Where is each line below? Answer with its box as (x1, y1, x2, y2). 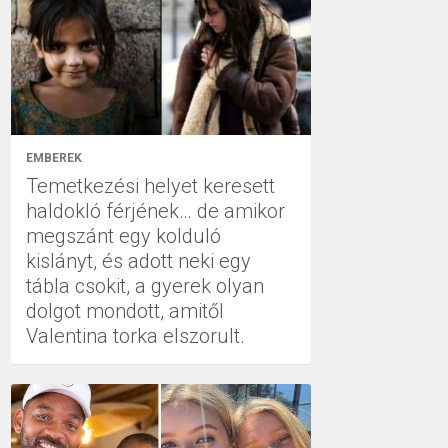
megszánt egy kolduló (26, 224, 221, 248)
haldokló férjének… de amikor (26, 199, 285, 223)
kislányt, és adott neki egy (26, 249, 251, 273)
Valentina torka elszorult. (26, 324, 245, 348)
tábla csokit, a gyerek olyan (26, 274, 264, 298)
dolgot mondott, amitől (26, 299, 224, 323)
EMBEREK (26, 151, 82, 165)
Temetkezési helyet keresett (26, 174, 275, 198)
